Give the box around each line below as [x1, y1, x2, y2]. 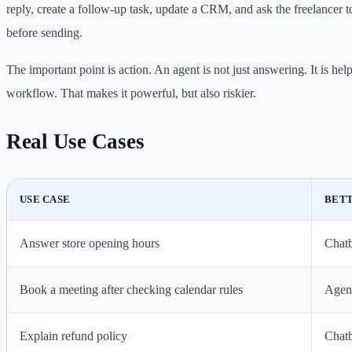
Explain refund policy [20, 328, 127, 344]
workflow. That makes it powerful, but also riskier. [6, 85, 256, 101]
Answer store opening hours [20, 236, 159, 251]
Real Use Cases [6, 129, 145, 153]
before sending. [6, 25, 82, 41]
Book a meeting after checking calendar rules [20, 282, 243, 298]
